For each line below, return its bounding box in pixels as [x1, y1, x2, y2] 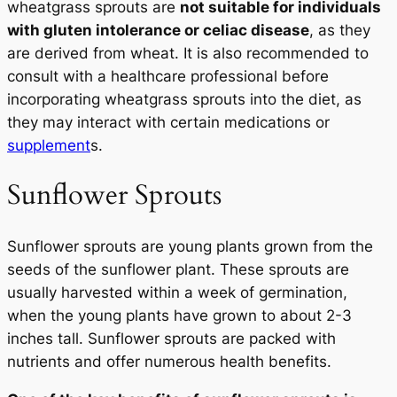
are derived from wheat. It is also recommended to [7, 43, 369, 62]
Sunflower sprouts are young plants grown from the [7, 237, 373, 256]
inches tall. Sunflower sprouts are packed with [7, 330, 336, 348]
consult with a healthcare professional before [7, 66, 329, 85]
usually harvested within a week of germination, [7, 284, 347, 302]
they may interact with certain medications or [7, 113, 330, 131]
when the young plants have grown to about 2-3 [7, 307, 352, 325]
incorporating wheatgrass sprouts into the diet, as [7, 90, 362, 108]
